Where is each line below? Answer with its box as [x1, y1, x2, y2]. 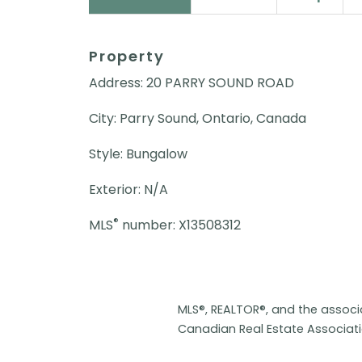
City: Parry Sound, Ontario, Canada [89, 109, 306, 128]
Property [89, 46, 165, 67]
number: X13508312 [119, 216, 241, 235]
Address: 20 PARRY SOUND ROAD [89, 74, 294, 93]
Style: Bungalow [89, 145, 187, 164]
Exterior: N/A [89, 180, 168, 200]
